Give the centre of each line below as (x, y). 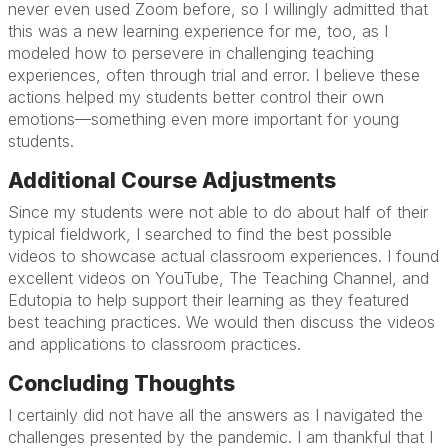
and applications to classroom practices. (154, 344)
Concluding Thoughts (121, 383)
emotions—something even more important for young (203, 119)
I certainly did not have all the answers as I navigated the (215, 415)
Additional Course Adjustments (172, 180)
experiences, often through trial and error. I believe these (214, 75)
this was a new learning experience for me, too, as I (198, 31)
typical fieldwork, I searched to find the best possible (200, 234)
